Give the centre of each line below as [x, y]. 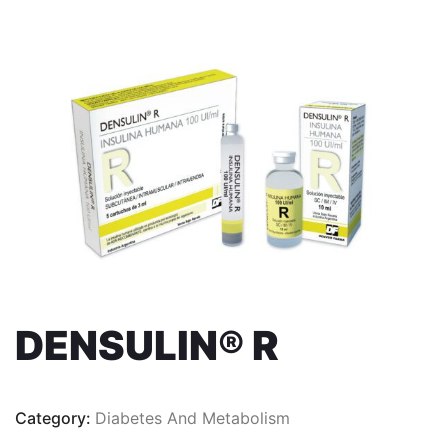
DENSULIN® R [147, 346]
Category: [55, 418]
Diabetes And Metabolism [192, 418]
